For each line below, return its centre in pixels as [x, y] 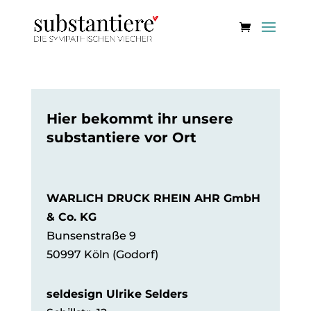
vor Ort [169, 137]
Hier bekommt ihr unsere [140, 119]
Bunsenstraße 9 [92, 236]
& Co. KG [72, 217]
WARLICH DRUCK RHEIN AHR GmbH [154, 198]
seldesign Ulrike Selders [118, 294]
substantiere [94, 137]
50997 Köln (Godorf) [103, 254]
